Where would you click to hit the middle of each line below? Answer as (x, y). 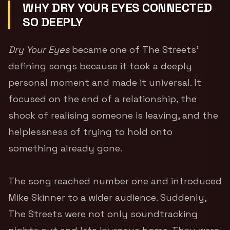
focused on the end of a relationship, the (102, 99)
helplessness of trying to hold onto (90, 131)
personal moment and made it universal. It (105, 82)
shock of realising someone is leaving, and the (113, 115)
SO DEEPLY (53, 22)
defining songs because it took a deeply (100, 66)
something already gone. (65, 148)
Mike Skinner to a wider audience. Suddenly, (107, 197)
